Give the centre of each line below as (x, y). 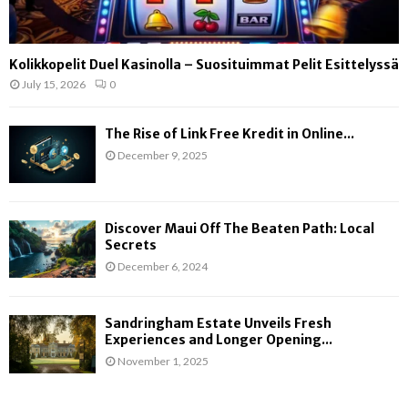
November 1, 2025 (163, 362)
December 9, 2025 (163, 155)
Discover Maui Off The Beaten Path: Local (240, 229)
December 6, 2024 (163, 266)
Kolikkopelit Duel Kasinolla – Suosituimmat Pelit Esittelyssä (204, 64)
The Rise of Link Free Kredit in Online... (229, 133)
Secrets (131, 245)
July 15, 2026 (54, 84)
